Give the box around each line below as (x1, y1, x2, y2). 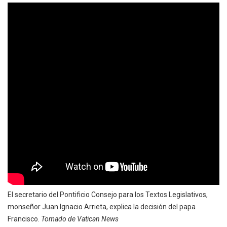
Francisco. (8, 214, 41, 223)
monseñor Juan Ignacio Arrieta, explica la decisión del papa (8, 202, 196, 211)
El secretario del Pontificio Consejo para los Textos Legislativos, (8, 190, 208, 199)
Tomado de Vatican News (41, 214, 119, 223)
